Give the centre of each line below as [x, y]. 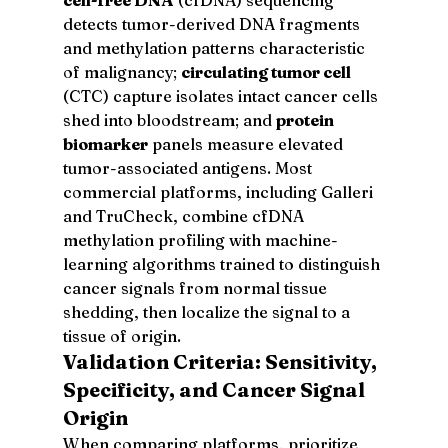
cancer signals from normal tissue [196, 287]
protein [306, 119]
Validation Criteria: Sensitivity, [221, 361]
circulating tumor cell [265, 71]
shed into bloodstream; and [169, 119]
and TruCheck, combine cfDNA [185, 215]
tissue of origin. [121, 335]
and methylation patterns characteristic [215, 47]
